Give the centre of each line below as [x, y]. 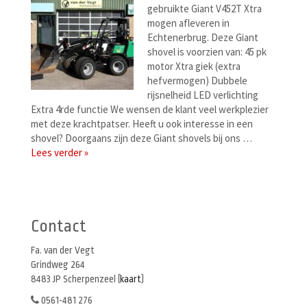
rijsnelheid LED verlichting [203, 95]
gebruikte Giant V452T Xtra [205, 9]
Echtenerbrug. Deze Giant [203, 37]
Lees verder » [60, 152]
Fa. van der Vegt [63, 250]
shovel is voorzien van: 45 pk [207, 52]
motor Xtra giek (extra [194, 66]
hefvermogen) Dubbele [197, 81]
